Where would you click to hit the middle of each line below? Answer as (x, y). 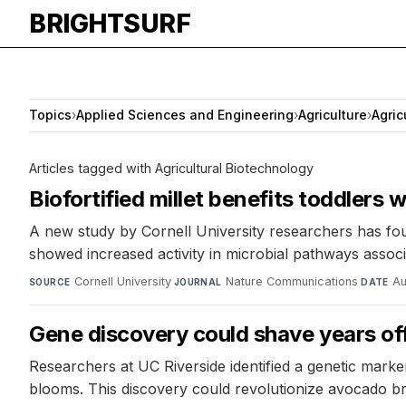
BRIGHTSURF (110, 24)
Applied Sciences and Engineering (185, 115)
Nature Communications (292, 281)
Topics (50, 115)
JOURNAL (198, 281)
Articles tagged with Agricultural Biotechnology (171, 168)
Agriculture (333, 115)
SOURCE (50, 281)
